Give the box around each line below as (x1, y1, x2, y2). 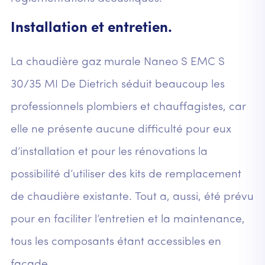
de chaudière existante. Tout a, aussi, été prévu (10, 191, 254, 203)
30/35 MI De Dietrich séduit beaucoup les (10, 79, 225, 91)
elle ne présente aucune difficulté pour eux (10, 124, 231, 135)
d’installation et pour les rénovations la (10, 146, 208, 158)
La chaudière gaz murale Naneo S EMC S (10, 56, 225, 68)
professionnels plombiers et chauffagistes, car (10, 101, 246, 113)
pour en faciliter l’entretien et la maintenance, (10, 214, 245, 225)
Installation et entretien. (10, 21, 172, 36)
